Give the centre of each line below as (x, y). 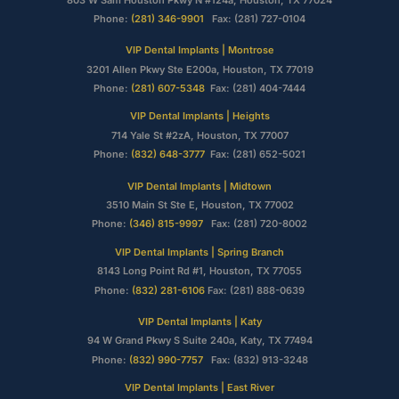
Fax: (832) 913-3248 (258, 359)
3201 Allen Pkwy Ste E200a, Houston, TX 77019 (199, 69)
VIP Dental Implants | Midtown (199, 186)
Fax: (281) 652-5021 (255, 155)
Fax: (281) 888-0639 (255, 290)
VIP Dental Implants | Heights (199, 116)
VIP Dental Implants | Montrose (199, 50)
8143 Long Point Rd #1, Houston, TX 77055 (199, 271)
